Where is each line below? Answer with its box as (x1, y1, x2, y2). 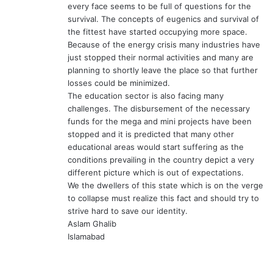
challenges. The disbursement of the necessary (68, 104, 250, 114)
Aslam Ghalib (68, 219, 116, 229)
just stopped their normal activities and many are (68, 52, 253, 63)
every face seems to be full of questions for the (68, 1, 251, 12)
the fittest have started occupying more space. (68, 27, 247, 37)
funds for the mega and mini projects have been (68, 116, 252, 127)
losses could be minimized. (68, 78, 170, 88)
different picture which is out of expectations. (68, 168, 244, 178)
